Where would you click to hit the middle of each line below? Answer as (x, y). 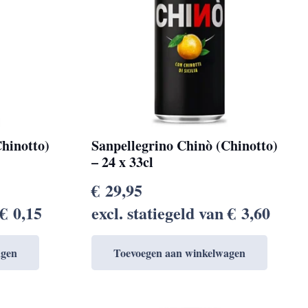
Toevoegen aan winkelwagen (179, 252)
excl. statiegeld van (159, 212)
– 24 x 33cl (122, 162)
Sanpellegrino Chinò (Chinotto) (184, 145)
